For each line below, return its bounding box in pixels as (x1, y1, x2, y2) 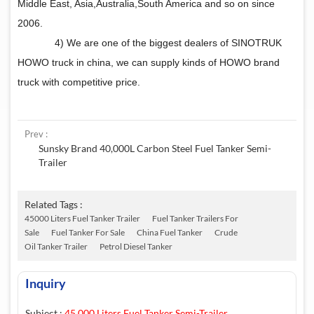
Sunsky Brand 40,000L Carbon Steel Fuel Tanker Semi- (39, 142, 271, 154)
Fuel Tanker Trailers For (152, 212, 238, 224)
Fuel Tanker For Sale (51, 226, 125, 238)
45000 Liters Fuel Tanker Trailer (25, 212, 140, 224)
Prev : (25, 128, 48, 139)
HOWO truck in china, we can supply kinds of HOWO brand (18, 56, 280, 68)
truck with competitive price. (18, 76, 140, 88)
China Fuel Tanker (137, 226, 203, 238)
